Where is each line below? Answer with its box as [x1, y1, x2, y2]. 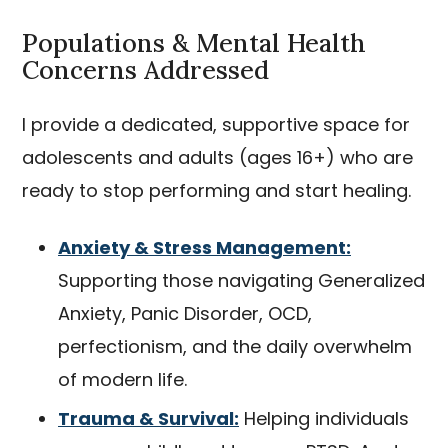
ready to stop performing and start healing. [22, 178, 411, 203]
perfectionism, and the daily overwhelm [58, 334, 412, 359]
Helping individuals [239, 406, 409, 431]
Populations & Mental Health [22, 27, 366, 59]
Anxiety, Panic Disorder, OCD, [58, 301, 312, 326]
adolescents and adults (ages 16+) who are [22, 145, 413, 170]
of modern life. [58, 367, 187, 392]
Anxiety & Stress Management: [58, 235, 351, 260]
